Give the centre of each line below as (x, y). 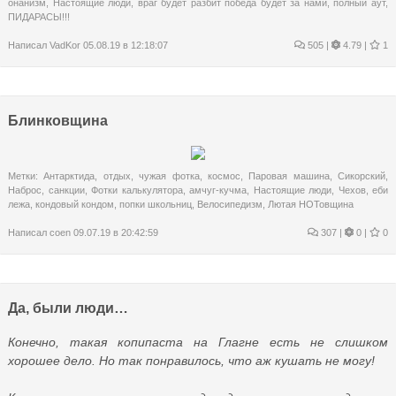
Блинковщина (58, 120)
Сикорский (362, 175)
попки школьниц (156, 204)
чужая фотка (169, 175)
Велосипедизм (230, 204)
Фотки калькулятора (137, 190)
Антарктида (69, 175)
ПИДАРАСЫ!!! (39, 16)
